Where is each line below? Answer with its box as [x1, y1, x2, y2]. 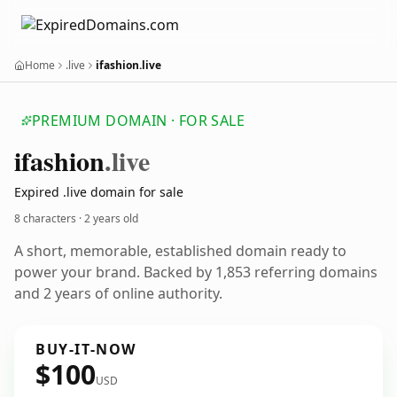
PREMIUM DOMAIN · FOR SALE [32, 111, 245, 130]
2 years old [84, 211, 138, 226]
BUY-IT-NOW [35, 339, 136, 359]
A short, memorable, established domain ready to [14, 241, 346, 261]
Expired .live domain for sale [14, 183, 183, 200]
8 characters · [14, 211, 84, 226]
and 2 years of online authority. [14, 284, 222, 303]
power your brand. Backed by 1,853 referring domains [14, 262, 378, 282]
